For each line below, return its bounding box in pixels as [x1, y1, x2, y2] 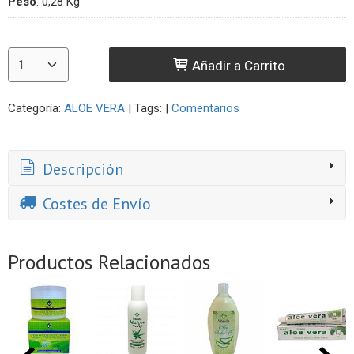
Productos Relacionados [8, 249, 210, 276]
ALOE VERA [64, 101, 125, 116]
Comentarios [171, 101, 239, 116]
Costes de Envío [39, 194, 151, 215]
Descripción [39, 158, 123, 179]
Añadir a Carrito [189, 58, 286, 74]
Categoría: [8, 101, 64, 116]
